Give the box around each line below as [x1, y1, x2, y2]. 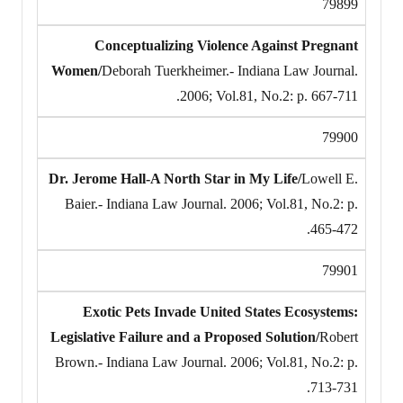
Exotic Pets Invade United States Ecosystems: [83, 303, 358, 319]
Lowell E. [301, 170, 358, 186]
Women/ [51, 62, 102, 78]
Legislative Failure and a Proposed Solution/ [50, 328, 319, 345]
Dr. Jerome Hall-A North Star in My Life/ [49, 170, 301, 186]
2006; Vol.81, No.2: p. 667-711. [180, 87, 358, 103]
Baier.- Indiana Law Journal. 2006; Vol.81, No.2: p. [65, 195, 358, 211]
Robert [319, 328, 358, 345]
